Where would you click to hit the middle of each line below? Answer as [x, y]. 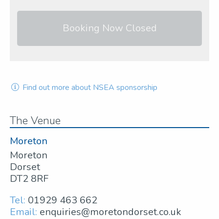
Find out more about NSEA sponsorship [89, 87]
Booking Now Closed [109, 28]
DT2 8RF [29, 178]
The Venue [35, 120]
